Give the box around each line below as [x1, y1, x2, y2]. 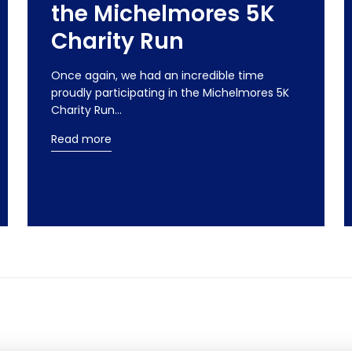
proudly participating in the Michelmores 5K [50, 84, 289, 101]
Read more [50, 130, 112, 147]
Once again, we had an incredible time [50, 67, 264, 83]
